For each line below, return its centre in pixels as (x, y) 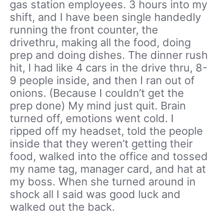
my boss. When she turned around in (103, 182)
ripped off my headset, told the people (106, 131)
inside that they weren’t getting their (101, 144)
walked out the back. (62, 207)
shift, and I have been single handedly (105, 17)
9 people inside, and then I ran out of (102, 81)
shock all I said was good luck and (95, 194)
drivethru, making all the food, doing (100, 43)
